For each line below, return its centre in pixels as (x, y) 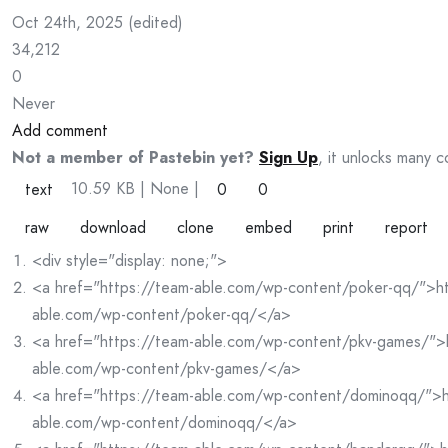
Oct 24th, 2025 (67, 22)
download (113, 227)
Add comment (60, 130)
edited (155, 22)
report (406, 227)
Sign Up (288, 157)
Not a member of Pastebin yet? (133, 157)
